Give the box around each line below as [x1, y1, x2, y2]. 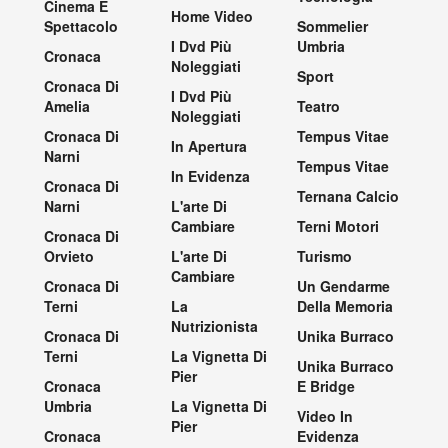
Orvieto [44, 246, 94, 267]
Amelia [44, 96, 90, 117]
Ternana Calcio [297, 186, 400, 207]
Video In [297, 406, 354, 427]
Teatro [297, 96, 341, 117]
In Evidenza [170, 166, 250, 187]
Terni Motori [297, 216, 380, 237]
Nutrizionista [170, 316, 258, 337]
